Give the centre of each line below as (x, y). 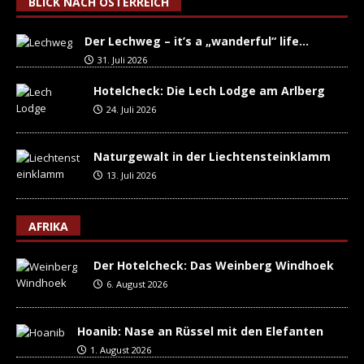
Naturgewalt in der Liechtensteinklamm (212, 157)
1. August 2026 (121, 350)
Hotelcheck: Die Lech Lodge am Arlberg (209, 91)
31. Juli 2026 (122, 60)
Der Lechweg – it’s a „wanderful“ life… (197, 41)
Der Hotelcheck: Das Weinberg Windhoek (214, 266)
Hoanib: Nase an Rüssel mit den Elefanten (200, 331)
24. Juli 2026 (131, 110)
